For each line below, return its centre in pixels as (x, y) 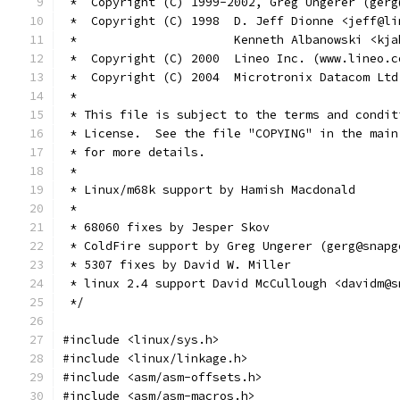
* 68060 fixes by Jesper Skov (166, 227)
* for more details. (134, 152)
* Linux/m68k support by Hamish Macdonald (209, 190)
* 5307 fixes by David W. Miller (177, 265)
